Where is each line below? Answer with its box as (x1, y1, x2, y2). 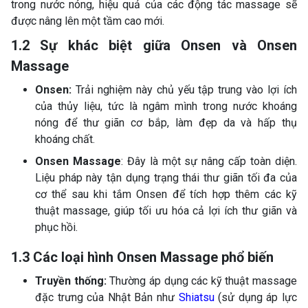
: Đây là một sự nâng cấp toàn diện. (120, 154, 298, 168)
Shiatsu (178, 290, 214, 304)
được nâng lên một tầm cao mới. (11, 14, 164, 27)
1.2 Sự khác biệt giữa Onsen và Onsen (11, 36, 297, 54)
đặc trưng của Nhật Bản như (35, 290, 179, 304)
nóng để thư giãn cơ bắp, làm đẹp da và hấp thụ (35, 115, 297, 129)
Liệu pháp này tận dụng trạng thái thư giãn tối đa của (35, 170, 297, 184)
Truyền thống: (35, 274, 107, 287)
